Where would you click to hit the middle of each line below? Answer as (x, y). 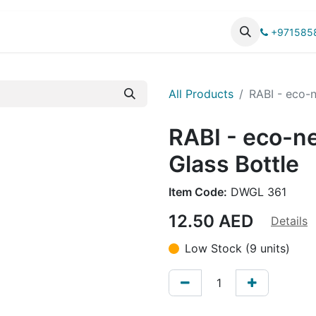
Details (289, 221)
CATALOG (87, 32)
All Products (201, 94)
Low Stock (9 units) (237, 249)
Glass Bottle (234, 164)
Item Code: (198, 192)
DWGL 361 (257, 192)
